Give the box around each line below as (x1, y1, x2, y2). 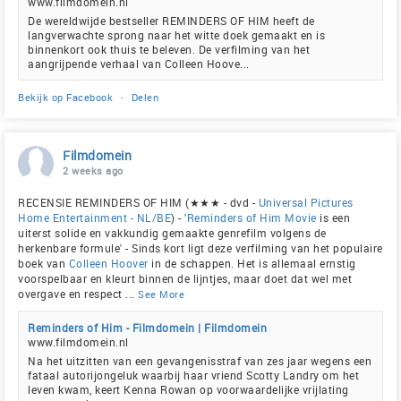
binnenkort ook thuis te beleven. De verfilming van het (28, 41, 310, 56)
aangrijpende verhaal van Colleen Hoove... (28, 55, 250, 71)
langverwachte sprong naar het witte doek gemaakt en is (28, 27, 325, 42)
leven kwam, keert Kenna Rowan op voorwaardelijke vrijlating (28, 381, 349, 397)
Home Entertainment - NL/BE (18, 209, 171, 225)
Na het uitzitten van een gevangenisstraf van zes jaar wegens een (28, 353, 371, 368)
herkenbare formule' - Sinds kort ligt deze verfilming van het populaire (18, 240, 383, 255)
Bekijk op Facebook (18, 90, 113, 104)
